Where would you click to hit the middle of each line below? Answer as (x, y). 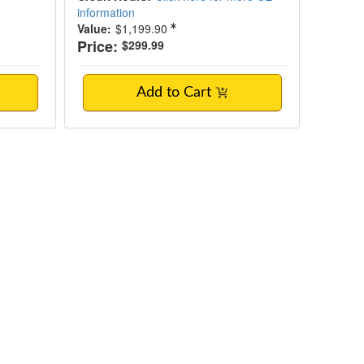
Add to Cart (176, 93)
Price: (98, 46)
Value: (95, 28)
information (106, 12)
